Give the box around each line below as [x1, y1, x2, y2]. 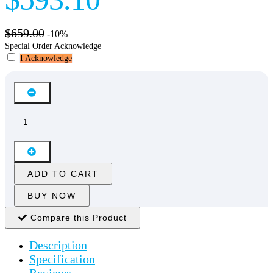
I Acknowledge [20, 54, 72, 63]
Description [29, 238, 87, 252]
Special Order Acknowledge [5, 41, 101, 51]
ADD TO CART [27, 169, 99, 179]
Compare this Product [27, 213, 127, 223]
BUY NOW [27, 191, 76, 201]
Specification [29, 252, 95, 266]
